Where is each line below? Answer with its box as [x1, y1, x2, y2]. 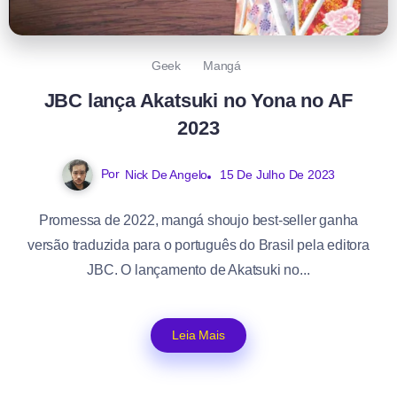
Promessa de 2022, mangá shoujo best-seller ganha [38, 212, 359, 228]
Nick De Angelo [124, 167, 208, 182]
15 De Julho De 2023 [219, 167, 336, 182]
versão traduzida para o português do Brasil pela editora [27, 237, 370, 253]
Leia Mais [172, 327, 225, 342]
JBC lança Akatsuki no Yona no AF [43, 89, 354, 112]
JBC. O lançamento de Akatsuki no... [87, 261, 310, 277]
